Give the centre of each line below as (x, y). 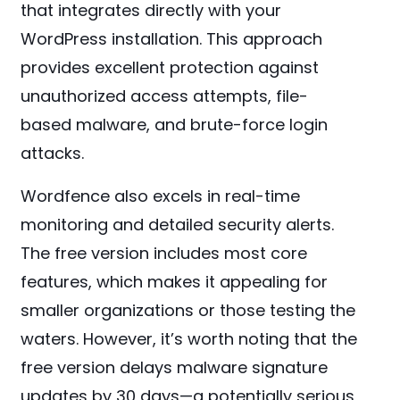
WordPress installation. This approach (172, 39)
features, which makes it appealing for (175, 282)
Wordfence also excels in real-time (161, 196)
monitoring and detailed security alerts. (178, 225)
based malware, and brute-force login (175, 125)
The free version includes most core (164, 254)
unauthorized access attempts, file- (165, 96)
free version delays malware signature (175, 368)
